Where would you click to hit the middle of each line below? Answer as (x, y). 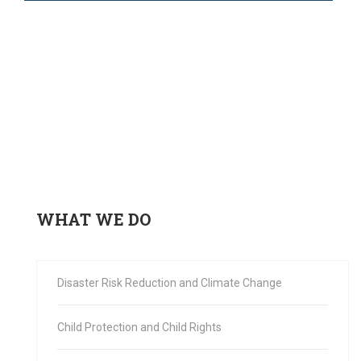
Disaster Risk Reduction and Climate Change (170, 283)
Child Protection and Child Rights (139, 328)
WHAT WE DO (93, 220)
